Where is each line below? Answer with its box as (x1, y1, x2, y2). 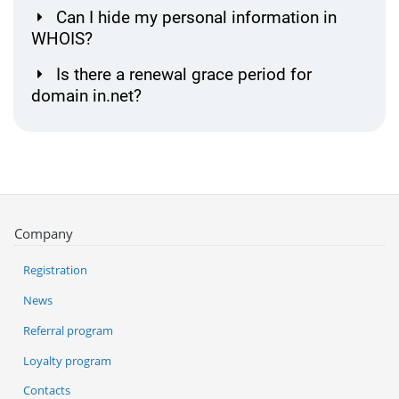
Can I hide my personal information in (56, 7, 337, 28)
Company (14, 224, 73, 243)
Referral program (23, 322, 113, 338)
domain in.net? (31, 85, 142, 107)
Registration (23, 262, 87, 279)
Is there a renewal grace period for (56, 64, 312, 85)
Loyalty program (23, 352, 111, 369)
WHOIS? (31, 28, 93, 50)
